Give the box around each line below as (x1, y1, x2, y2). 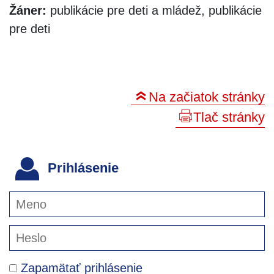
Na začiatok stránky (149, 89, 265, 105)
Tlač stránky (193, 109, 265, 125)
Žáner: (9, 3, 46, 17)
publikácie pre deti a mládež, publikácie (46, 3, 262, 17)
